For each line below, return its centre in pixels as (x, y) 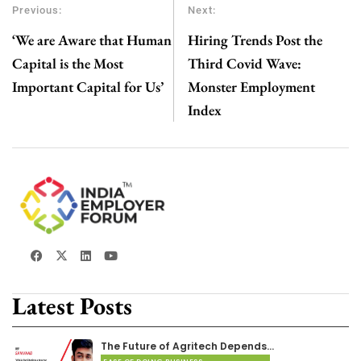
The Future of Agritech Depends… (187, 346)
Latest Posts (72, 305)
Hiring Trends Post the (255, 39)
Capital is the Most (68, 63)
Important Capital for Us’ (88, 86)
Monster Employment (251, 86)
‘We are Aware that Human (92, 39)
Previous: (37, 10)
